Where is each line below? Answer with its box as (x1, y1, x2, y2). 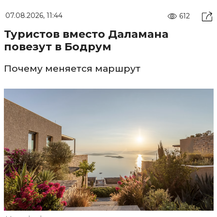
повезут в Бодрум (3, 40, 111, 53)
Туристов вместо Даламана (3, 28, 169, 41)
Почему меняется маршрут (3, 63, 140, 74)
